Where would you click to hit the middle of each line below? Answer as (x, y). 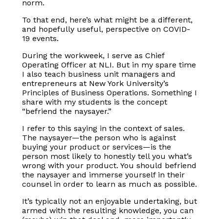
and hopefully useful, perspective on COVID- (106, 29)
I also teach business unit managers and (99, 74)
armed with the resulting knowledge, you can (108, 210)
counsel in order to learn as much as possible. (109, 184)
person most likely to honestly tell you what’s (107, 156)
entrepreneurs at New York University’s (95, 83)
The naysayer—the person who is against (99, 137)
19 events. (40, 38)
